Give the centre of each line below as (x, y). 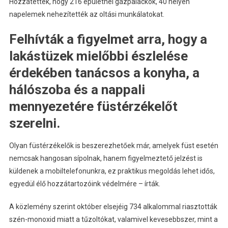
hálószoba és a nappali (77, 90)
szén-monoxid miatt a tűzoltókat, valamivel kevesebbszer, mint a (113, 220)
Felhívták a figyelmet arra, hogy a (108, 39)
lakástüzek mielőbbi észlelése (98, 56)
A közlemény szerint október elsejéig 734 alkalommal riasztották (113, 207)
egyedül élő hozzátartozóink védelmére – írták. (84, 184)
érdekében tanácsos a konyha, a (104, 73)
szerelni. (34, 123)
